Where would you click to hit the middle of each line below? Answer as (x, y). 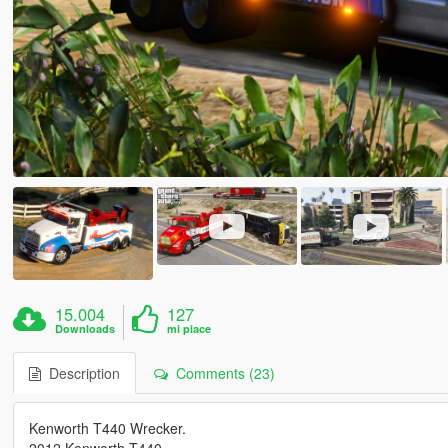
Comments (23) (221, 372)
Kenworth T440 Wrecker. (107, 427)
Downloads (85, 328)
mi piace (189, 328)
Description (80, 372)
